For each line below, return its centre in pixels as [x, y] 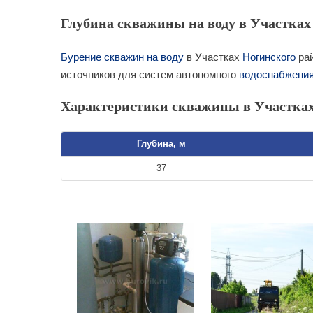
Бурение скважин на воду [122, 57]
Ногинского [269, 57]
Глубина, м [161, 144]
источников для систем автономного [150, 74]
